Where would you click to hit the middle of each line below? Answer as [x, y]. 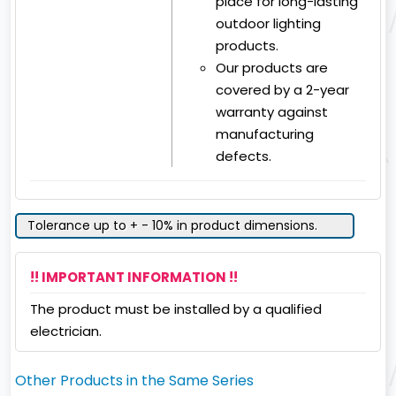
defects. [244, 156]
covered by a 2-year [283, 90]
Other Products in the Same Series [135, 381]
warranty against [272, 112]
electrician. [66, 331]
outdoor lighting [269, 24]
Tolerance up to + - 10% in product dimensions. [173, 226]
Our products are [272, 68]
